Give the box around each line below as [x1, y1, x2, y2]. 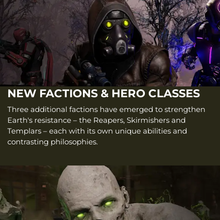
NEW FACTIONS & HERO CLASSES [7, 86, 200, 101]
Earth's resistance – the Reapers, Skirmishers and [7, 115, 186, 125]
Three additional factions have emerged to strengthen [7, 104, 205, 114]
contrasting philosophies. [7, 137, 98, 146]
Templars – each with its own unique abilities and [7, 126, 187, 136]
